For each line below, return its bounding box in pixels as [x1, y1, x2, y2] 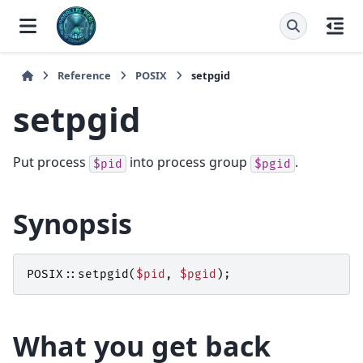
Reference [58, 68, 112, 83]
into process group [126, 153, 250, 172]
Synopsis [13, 205, 132, 243]
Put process [13, 153, 89, 172]
